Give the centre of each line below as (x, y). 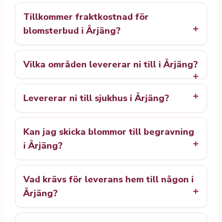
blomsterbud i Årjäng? (72, 31)
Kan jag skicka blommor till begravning (109, 132)
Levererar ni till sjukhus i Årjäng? (96, 98)
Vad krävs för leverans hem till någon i (109, 180)
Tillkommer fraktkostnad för (86, 17)
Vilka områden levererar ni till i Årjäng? (111, 65)
